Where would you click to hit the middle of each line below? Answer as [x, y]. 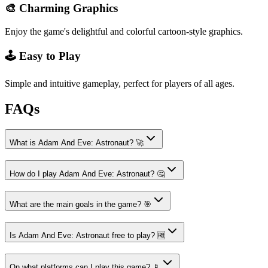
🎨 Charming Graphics [61, 8]
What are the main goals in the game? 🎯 [80, 205]
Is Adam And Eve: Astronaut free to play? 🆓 [87, 235]
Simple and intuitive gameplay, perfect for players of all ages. [120, 83]
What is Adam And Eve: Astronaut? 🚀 [77, 142]
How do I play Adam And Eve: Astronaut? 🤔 [87, 173]
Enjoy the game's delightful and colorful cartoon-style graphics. [124, 31]
